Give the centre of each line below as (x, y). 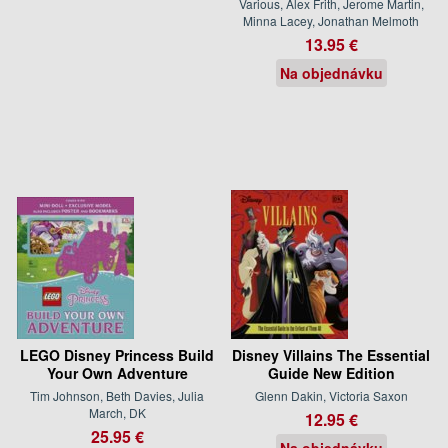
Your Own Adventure (117, 372)
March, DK (117, 412)
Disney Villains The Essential (331, 354)
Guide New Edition (331, 372)
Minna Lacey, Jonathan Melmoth (331, 20)
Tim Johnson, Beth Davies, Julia (117, 395)
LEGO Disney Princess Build (117, 354)
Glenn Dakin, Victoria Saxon (331, 395)
